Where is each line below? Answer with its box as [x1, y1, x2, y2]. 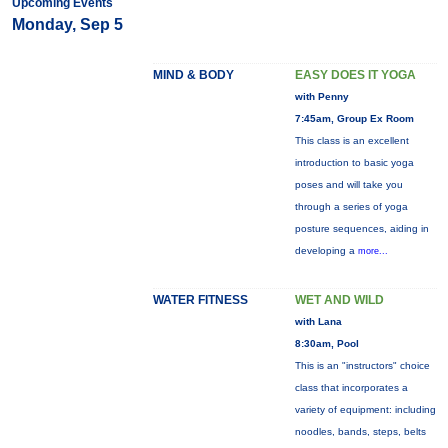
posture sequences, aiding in [294, 223, 429, 234]
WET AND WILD [294, 293, 384, 307]
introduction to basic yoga [294, 157, 414, 168]
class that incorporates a [294, 382, 408, 393]
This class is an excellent [294, 135, 409, 146]
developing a [294, 245, 358, 256]
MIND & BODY [152, 68, 234, 82]
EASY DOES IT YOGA [294, 68, 416, 82]
